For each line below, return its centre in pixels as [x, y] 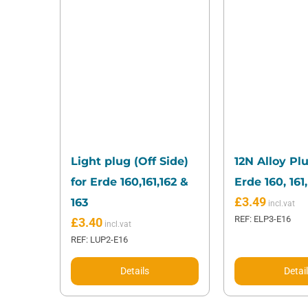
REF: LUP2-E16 [99, 240]
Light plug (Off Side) [129, 162]
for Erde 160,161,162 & [129, 182]
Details [134, 271]
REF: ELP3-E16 [262, 219]
